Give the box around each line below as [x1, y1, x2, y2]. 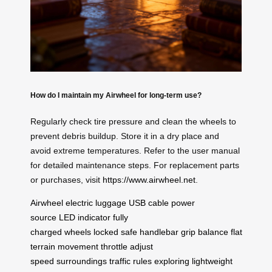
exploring [154, 256, 189, 266]
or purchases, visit [30, 174, 103, 185]
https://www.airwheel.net [103, 174, 195, 185]
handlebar [140, 226, 178, 237]
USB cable [129, 197, 169, 208]
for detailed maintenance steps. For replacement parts [30, 160, 239, 170]
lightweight [192, 256, 233, 266]
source [30, 212, 56, 222]
